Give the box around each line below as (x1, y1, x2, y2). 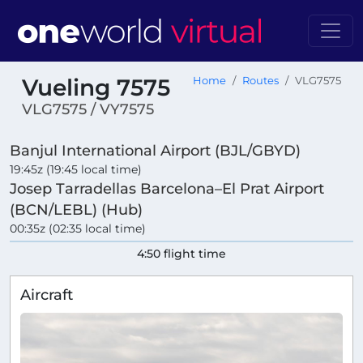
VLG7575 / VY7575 (22, 100, 154, 118)
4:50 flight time (137, 246, 226, 262)
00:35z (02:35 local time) (10, 221, 146, 237)
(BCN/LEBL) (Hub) (10, 201, 143, 219)
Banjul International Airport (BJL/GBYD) (10, 142, 301, 160)
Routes (242, 75, 279, 87)
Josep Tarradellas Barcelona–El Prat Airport (10, 180, 324, 198)
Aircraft (20, 286, 73, 304)
